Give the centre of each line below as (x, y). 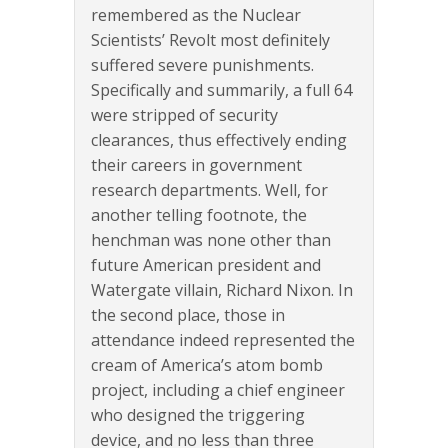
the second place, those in (188, 314)
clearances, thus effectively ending (219, 139)
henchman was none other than (211, 239)
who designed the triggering (198, 414)
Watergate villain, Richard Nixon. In (222, 289)
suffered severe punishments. (202, 64)
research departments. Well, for (209, 189)
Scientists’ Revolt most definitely (210, 39)
